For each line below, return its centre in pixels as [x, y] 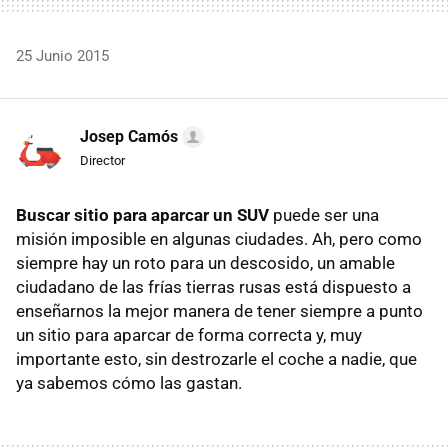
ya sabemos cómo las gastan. [129, 382]
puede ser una [324, 214]
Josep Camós [129, 136]
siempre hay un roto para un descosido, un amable [205, 262]
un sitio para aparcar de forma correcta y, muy [189, 334]
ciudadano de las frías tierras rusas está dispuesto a [213, 286]
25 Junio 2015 [62, 55]
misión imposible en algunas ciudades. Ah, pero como [219, 238]
